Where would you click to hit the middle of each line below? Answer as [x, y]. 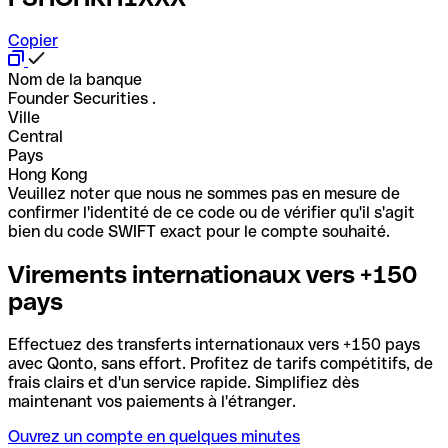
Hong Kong [48, 174]
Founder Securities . [82, 98]
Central [35, 136]
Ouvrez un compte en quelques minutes [154, 436]
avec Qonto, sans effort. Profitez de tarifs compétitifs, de [220, 363]
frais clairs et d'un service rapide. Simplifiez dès [183, 382]
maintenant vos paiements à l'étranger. [152, 401]
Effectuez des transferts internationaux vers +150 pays [214, 344]
